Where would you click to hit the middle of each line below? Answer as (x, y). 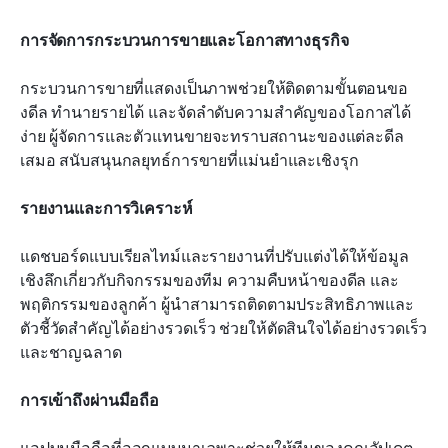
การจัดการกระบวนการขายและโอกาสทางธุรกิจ (184, 40)
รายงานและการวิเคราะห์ (106, 208)
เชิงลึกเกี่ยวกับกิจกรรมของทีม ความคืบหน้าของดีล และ (209, 280)
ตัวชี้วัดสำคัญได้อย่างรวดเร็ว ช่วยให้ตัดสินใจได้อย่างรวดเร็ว (224, 328)
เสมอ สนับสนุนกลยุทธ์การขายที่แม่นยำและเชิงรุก (189, 160)
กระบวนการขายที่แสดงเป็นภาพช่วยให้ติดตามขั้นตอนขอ (214, 88)
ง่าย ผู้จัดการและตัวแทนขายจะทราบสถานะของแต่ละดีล (212, 136)
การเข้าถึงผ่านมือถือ (90, 400)
